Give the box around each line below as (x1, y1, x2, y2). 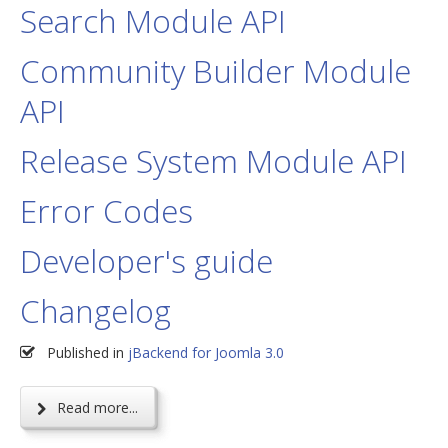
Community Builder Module (20, 49, 411, 92)
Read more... (53, 398, 138, 417)
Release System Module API (20, 139, 407, 182)
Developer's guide (20, 239, 273, 282)
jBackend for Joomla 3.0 (128, 343, 284, 362)
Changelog (20, 289, 171, 332)
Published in (47, 343, 124, 362)
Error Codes (20, 189, 193, 232)
